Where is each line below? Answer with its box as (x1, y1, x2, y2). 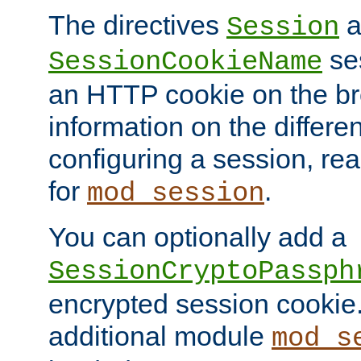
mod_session (87, 178, 264, 210)
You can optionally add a (48, 222, 346, 253)
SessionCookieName (48, 47, 322, 78)
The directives (48, 10, 226, 41)
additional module (48, 321, 272, 352)
